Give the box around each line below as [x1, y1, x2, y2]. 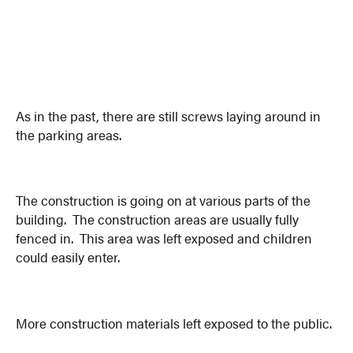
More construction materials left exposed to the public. [16, 313, 333, 333]
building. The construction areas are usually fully [16, 210, 299, 229]
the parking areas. [16, 124, 122, 144]
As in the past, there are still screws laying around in [16, 106, 321, 125]
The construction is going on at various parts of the [16, 191, 311, 210]
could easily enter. [16, 247, 121, 267]
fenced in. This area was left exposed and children [16, 229, 313, 248]
